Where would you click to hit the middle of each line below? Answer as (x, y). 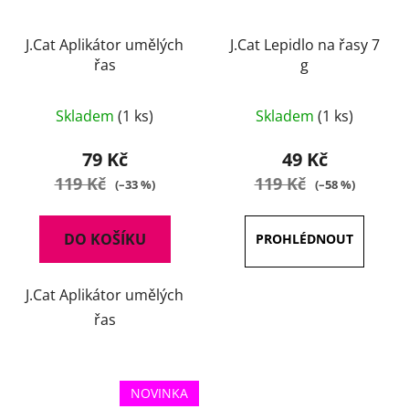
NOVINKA (159, 393)
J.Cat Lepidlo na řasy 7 (304, 45)
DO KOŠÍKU (105, 240)
